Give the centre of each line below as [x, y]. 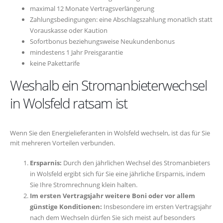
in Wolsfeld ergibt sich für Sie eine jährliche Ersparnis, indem [117, 173]
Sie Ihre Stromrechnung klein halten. [84, 184]
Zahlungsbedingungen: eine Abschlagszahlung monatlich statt [121, 20]
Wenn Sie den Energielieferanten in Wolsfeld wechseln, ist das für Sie [110, 133]
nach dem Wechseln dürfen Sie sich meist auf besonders [112, 217]
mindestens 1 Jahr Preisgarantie [76, 53]
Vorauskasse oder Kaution [69, 31]
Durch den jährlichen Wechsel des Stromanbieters [136, 163]
